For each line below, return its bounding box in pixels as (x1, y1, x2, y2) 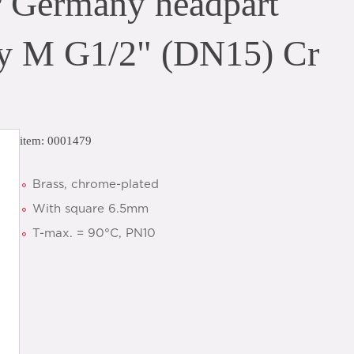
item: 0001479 (20, 134, 92, 147)
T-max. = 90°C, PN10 (32, 228, 156, 239)
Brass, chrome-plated (32, 179, 163, 190)
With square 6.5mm (32, 203, 149, 215)
